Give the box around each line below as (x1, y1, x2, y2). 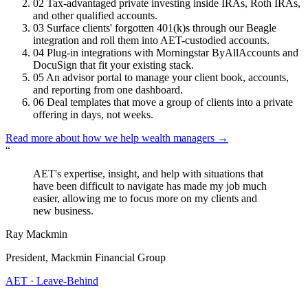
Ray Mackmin (5, 228, 67, 240)
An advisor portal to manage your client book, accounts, (46, 71, 289, 83)
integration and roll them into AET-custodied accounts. (33, 34, 269, 46)
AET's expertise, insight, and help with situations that (33, 167, 263, 179)
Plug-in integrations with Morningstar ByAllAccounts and (47, 46, 298, 58)
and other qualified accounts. (33, 9, 157, 21)
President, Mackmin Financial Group (5, 251, 166, 263)
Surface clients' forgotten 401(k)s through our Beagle (47, 21, 276, 34)
